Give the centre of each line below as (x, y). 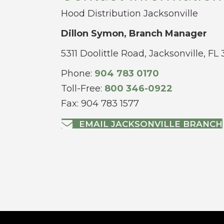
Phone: (78, 74)
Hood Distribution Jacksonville (129, 14)
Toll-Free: (83, 89)
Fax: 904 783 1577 (100, 104)
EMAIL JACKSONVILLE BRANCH (151, 124)
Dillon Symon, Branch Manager (135, 34)
